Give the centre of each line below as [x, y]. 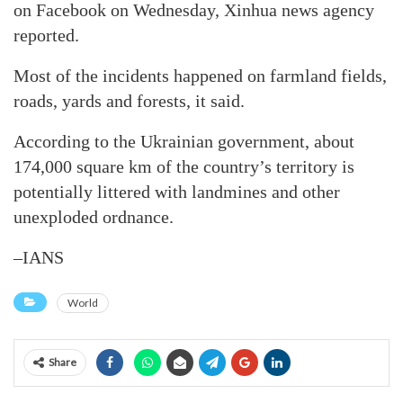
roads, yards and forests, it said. [129, 101]
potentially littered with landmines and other [177, 192]
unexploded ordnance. [94, 217]
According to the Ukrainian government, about [184, 141]
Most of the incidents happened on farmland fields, [200, 76]
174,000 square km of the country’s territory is [184, 166]
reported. [46, 35]
